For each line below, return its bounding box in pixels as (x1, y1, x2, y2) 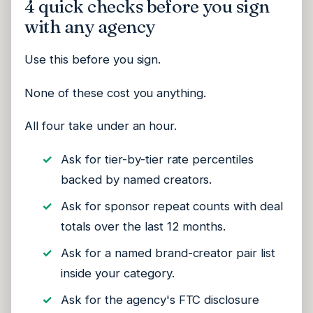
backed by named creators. (61, 172, 212, 187)
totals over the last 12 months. (61, 219, 226, 233)
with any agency (24, 15, 155, 38)
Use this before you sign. (24, 52, 161, 67)
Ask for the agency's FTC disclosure (61, 293, 260, 307)
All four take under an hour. (24, 119, 177, 133)
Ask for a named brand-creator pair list (61, 246, 275, 261)
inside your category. (61, 266, 175, 281)
